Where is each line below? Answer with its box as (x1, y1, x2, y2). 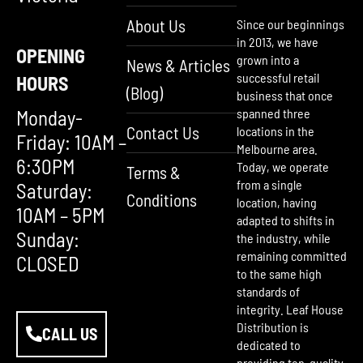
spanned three (237, 105, 310, 121)
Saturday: (16, 177, 92, 203)
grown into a (237, 52, 299, 67)
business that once (237, 88, 333, 103)
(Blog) (126, 83, 163, 103)
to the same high (237, 266, 322, 281)
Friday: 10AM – (16, 129, 126, 154)
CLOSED (16, 250, 79, 275)
